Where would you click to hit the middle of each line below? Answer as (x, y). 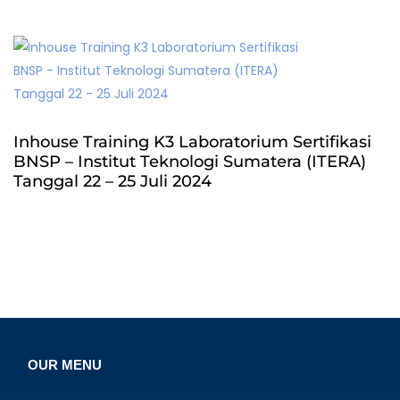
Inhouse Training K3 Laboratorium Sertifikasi (192, 142)
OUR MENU (65, 365)
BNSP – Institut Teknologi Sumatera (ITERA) (190, 162)
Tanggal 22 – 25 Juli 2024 (112, 181)
